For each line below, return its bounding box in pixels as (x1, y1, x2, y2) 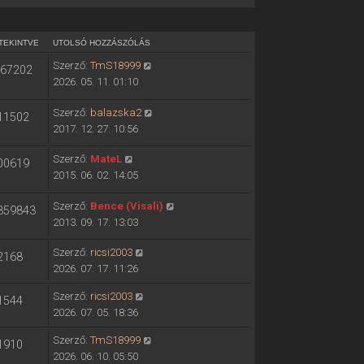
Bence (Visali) (89, 199, 163, 212)
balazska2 (89, 106, 141, 119)
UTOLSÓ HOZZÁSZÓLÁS (52, 37, 150, 47)
